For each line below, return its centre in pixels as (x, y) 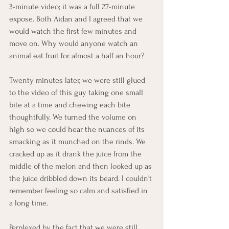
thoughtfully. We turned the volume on (74, 117)
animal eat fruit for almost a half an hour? (78, 56)
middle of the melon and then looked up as (82, 166)
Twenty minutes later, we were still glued (78, 80)
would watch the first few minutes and (74, 31)
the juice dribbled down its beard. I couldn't (82, 178)
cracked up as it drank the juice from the (76, 154)
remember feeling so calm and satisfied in (79, 191)
